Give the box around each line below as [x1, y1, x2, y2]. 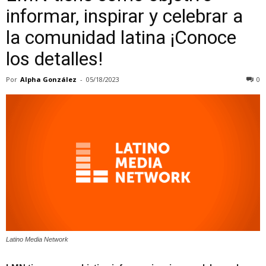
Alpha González [20, 74, 77, 84]
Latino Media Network [6, 235, 68, 243]
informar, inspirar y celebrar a [6, 4, 243, 27]
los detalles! [6, 47, 103, 70]
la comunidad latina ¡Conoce [6, 26, 236, 49]
